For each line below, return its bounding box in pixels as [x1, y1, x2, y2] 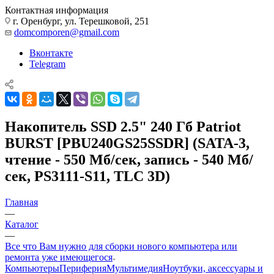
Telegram [29, 58, 65, 69]
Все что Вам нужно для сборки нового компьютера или [5, 240, 237, 251]
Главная [5, 196, 38, 207]
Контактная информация [5, 4, 108, 15]
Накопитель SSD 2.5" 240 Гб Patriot [5, 118, 241, 135]
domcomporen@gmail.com [14, 26, 119, 37]
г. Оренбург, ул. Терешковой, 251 [10, 15, 149, 26]
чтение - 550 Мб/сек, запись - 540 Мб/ [5, 151, 253, 168]
